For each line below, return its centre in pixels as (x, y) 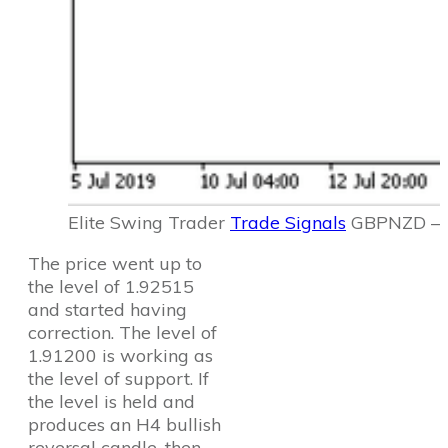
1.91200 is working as (120, 355)
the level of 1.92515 (111, 286)
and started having (107, 309)
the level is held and (111, 401)
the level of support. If (118, 378)
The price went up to (115, 263)
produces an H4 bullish (124, 424)
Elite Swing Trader (149, 222)
